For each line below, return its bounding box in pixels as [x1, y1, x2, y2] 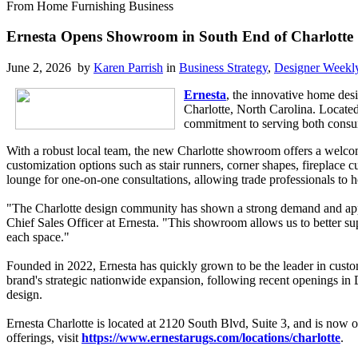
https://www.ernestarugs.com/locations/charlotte [82, 331, 340, 345]
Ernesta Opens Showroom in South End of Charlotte [6, 28, 353, 46]
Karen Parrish [93, 61, 163, 75]
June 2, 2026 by [6, 61, 93, 75]
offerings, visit [6, 331, 82, 345]
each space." [6, 230, 70, 245]
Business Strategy [179, 61, 268, 75]
